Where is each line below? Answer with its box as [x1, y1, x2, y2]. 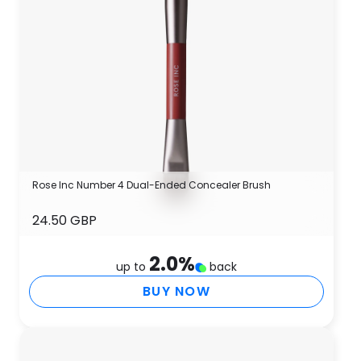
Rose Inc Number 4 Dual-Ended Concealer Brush [32, 178, 271, 192]
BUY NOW [143, 282, 210, 301]
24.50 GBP [32, 211, 97, 230]
